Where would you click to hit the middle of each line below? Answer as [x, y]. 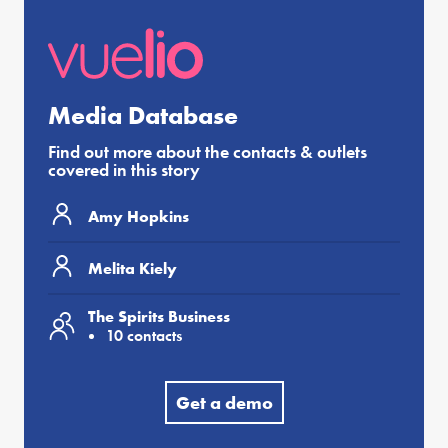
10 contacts [144, 335]
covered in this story [124, 169]
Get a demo [224, 402]
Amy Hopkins [138, 216]
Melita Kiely [132, 268]
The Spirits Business [159, 316]
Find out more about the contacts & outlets [207, 151]
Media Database [143, 115]
